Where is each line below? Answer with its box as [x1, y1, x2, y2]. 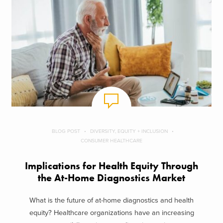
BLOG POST [52, 128, 80, 135]
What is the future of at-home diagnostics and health [29, 196, 194, 205]
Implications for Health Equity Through [25, 160, 198, 173]
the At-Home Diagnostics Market [38, 172, 185, 185]
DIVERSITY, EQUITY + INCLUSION [90, 128, 168, 135]
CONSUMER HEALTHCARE [81, 137, 142, 144]
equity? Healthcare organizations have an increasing [29, 208, 194, 217]
